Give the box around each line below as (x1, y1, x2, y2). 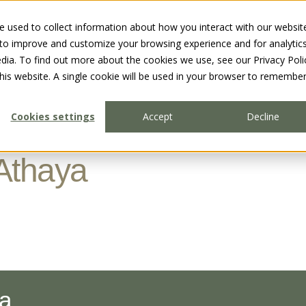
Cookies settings (10, 110, 95, 124)
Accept (143, 110, 173, 124)
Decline (247, 110, 279, 124)
